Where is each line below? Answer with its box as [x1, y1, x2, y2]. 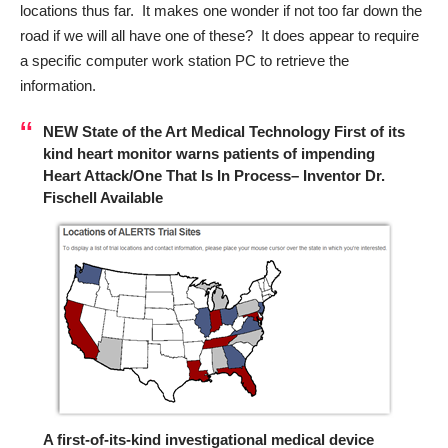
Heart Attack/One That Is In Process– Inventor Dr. [42, 166, 385, 184]
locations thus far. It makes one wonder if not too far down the [20, 2, 422, 19]
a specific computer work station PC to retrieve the [20, 52, 349, 69]
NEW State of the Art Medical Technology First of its [42, 122, 405, 140]
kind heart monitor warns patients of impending [42, 144, 375, 162]
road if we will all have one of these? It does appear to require [20, 27, 419, 44]
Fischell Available [42, 188, 163, 206]
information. [20, 77, 100, 94]
